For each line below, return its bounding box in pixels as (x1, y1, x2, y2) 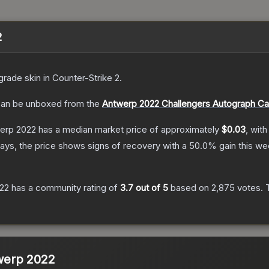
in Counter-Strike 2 (41, 72, 119, 84)
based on (168, 182, 211, 194)
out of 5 (133, 182, 168, 194)
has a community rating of (9, 182, 120, 194)
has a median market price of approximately (36, 124, 222, 136)
